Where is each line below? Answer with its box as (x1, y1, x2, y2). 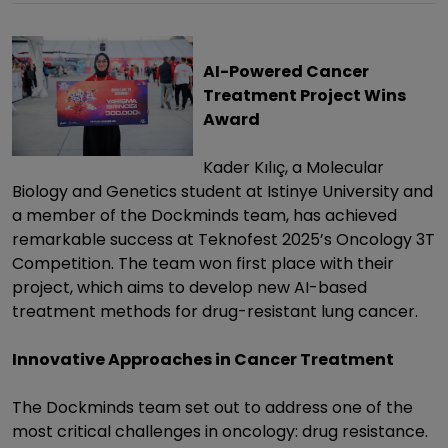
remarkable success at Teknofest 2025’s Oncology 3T (12, 228, 435, 251)
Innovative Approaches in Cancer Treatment (12, 348, 394, 371)
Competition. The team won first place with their (12, 252, 394, 275)
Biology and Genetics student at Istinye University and (12, 180, 433, 203)
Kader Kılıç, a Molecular (202, 156, 384, 179)
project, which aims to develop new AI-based (12, 276, 367, 299)
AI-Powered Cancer (202, 60, 369, 83)
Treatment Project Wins (202, 84, 406, 107)
